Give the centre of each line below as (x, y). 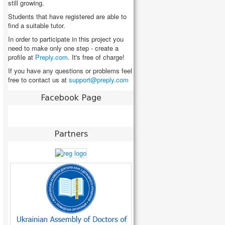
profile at (22, 57)
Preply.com (51, 57)
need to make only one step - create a (63, 48)
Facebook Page (71, 98)
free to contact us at (38, 80)
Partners (71, 134)
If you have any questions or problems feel (70, 71)
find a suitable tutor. (37, 25)
